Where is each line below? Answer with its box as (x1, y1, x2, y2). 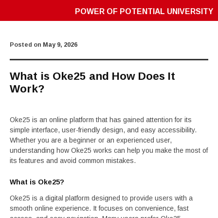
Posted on (10, 41, 43, 48)
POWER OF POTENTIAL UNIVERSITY (75, 7, 213, 16)
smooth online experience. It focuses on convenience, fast (10, 204, 189, 212)
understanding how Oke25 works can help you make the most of (10, 146, 208, 154)
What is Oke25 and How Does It (10, 70, 175, 82)
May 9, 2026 (43, 41, 77, 48)
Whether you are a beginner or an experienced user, (10, 136, 172, 144)
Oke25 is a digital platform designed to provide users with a (10, 194, 193, 202)
